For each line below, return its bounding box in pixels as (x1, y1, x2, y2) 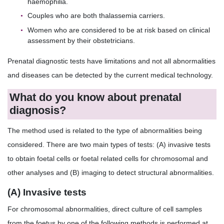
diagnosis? (9, 104, 66, 117)
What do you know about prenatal (9, 91, 182, 104)
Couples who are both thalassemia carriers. (27, 11, 165, 20)
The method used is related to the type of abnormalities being (7, 126, 202, 134)
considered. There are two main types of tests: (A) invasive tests (7, 140, 210, 148)
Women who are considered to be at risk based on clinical (27, 25, 210, 34)
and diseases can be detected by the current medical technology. (7, 70, 213, 79)
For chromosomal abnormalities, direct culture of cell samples (7, 205, 202, 213)
